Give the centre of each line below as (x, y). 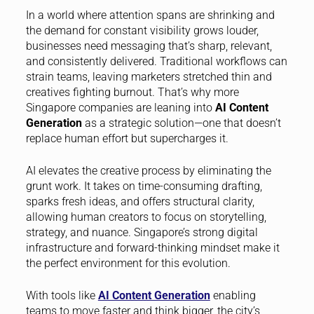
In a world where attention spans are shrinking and (150, 15)
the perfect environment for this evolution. (128, 263)
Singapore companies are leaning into (120, 107)
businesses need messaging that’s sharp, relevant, (149, 46)
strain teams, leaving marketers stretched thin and (149, 76)
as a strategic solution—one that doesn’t (181, 123)
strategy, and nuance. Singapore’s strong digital (142, 232)
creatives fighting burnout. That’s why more (132, 92)
